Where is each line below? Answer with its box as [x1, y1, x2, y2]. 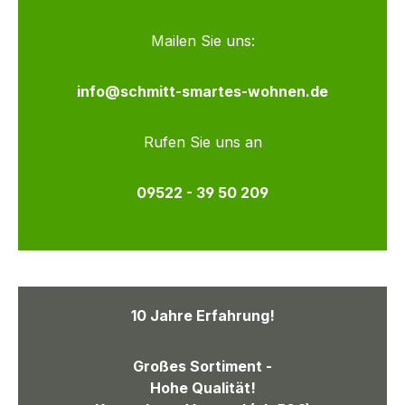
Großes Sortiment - [133, 357, 272, 376]
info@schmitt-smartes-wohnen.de [77, 82, 328, 101]
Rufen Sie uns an [143, 133, 262, 152]
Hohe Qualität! [149, 379, 256, 398]
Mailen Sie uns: [150, 32, 255, 51]
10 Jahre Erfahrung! [130, 306, 275, 325]
